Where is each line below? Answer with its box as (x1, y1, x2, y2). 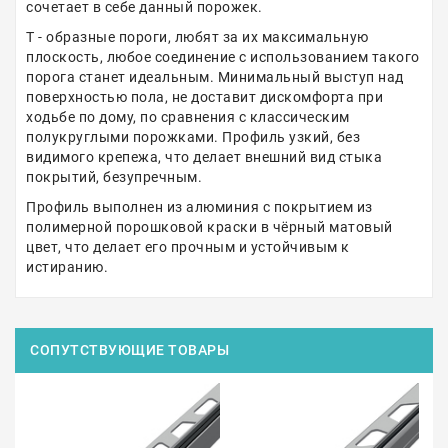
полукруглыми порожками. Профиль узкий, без (26, 129, 360, 145)
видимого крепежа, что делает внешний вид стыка (26, 149, 382, 165)
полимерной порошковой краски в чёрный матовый (26, 219, 393, 235)
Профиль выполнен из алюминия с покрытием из (26, 199, 373, 215)
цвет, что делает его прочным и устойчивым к (26, 239, 350, 255)
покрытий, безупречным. (26, 169, 202, 185)
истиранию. (26, 259, 108, 275)
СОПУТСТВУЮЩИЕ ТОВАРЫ (30, 342, 229, 358)
